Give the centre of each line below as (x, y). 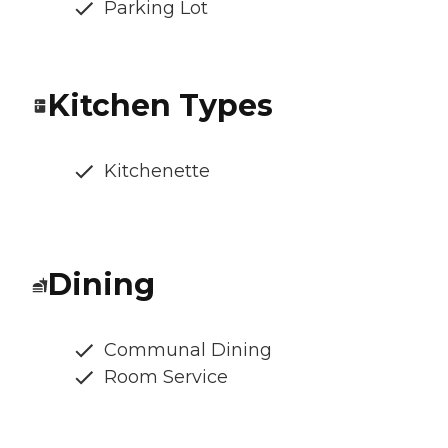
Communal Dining (188, 350)
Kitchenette (157, 171)
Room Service (166, 377)
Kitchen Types (160, 106)
